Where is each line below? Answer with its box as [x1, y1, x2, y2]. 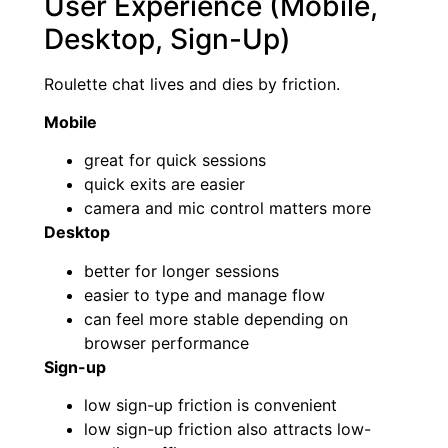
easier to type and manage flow [84, 284, 325, 305]
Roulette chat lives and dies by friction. [44, 73, 340, 94]
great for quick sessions [84, 150, 266, 171]
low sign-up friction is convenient [84, 395, 337, 416]
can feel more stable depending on [84, 308, 348, 329]
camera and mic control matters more [84, 198, 371, 219]
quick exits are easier [84, 174, 245, 195]
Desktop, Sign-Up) [44, 21, 291, 56]
